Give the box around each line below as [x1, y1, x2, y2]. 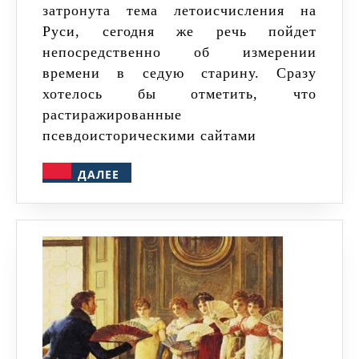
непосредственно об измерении [42, 43, 317, 60]
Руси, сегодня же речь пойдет [42, 22, 317, 39]
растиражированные [42, 106, 182, 123]
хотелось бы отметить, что [42, 85, 317, 102]
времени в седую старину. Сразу [42, 64, 317, 81]
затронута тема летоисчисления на [42, 2, 317, 18]
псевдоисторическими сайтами [42, 127, 256, 143]
